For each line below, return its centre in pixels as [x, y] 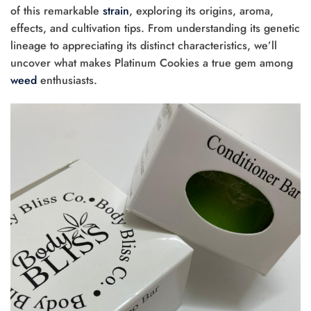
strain [116, 11]
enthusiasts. [67, 81]
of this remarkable [57, 11]
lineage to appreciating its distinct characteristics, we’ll [144, 46]
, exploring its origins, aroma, [201, 11]
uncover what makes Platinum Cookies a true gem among [152, 63]
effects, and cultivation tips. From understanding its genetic [155, 28]
